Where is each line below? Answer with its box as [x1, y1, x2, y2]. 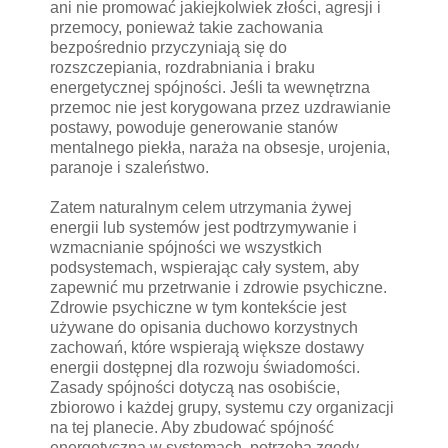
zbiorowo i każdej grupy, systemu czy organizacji [50, 398, 394, 416]
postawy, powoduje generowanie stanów [50, 118, 338, 136]
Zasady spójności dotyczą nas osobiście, [50, 378, 340, 396]
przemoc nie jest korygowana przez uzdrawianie [50, 98, 391, 116]
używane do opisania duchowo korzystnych [50, 318, 358, 336]
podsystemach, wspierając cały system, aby [50, 258, 359, 276]
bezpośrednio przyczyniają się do [50, 38, 287, 56]
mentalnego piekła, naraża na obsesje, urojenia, [50, 138, 390, 156]
